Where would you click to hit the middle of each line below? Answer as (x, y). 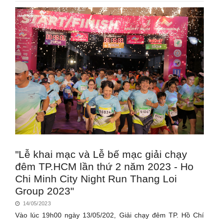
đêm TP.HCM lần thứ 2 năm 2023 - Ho (105, 166)
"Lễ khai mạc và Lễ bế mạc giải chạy (101, 154)
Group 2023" (45, 191)
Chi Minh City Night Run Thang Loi (96, 178)
